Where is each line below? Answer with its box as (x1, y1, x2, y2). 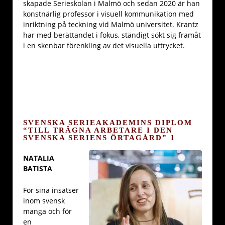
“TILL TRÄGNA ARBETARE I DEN (23, 126, 173, 135)
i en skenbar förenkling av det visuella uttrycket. (23, 40, 185, 50)
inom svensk (23, 196, 65, 206)
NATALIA (23, 153, 54, 163)
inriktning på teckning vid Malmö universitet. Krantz (23, 19, 198, 29)
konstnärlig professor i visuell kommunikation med (23, 9, 194, 19)
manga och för (23, 206, 72, 216)
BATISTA (23, 163, 52, 173)
